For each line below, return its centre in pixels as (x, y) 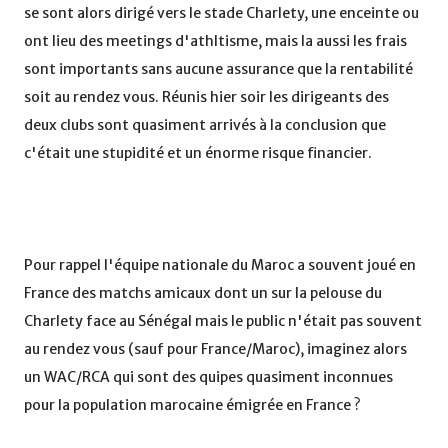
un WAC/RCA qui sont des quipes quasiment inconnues (208, 377)
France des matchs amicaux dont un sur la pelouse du (203, 293)
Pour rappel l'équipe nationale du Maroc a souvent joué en (220, 265)
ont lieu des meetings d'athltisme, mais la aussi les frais (215, 41)
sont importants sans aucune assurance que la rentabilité (218, 69)
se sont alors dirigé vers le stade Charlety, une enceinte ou (221, 13)
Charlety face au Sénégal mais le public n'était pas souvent (223, 321)
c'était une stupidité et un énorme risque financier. (198, 153)
